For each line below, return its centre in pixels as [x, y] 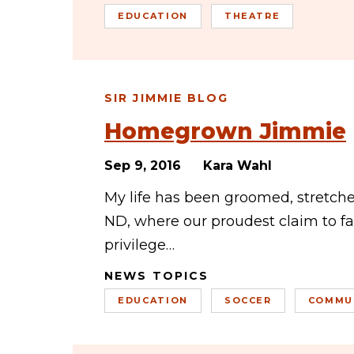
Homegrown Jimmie [225, 131]
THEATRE [252, 16]
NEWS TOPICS [157, 276]
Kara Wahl [237, 166]
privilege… [139, 245]
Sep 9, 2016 [143, 166]
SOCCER [248, 300]
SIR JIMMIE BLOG [167, 98]
